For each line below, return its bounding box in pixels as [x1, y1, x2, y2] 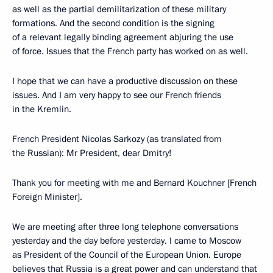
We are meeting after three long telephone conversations [12, 221, 238, 233]
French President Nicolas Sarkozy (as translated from [12, 133, 222, 145]
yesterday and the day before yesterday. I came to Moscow [12, 235, 241, 247]
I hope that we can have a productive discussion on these [12, 75, 238, 87]
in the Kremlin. [12, 103, 71, 115]
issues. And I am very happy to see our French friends [12, 89, 221, 101]
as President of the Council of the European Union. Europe [12, 249, 241, 261]
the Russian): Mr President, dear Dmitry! [12, 147, 172, 159]
